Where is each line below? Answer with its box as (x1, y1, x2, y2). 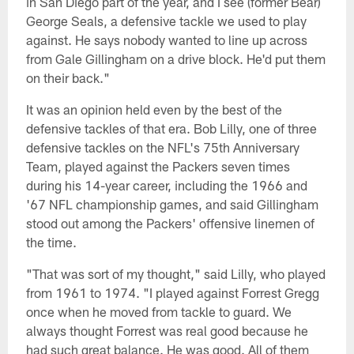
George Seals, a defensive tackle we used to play (25, 13, 307, 29)
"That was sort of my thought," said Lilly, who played (25, 265, 326, 282)
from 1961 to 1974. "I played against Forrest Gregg (25, 284, 319, 301)
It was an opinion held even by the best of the (25, 101, 282, 118)
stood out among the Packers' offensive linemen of (25, 215, 314, 232)
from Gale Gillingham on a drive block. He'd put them (25, 51, 326, 67)
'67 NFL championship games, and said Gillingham (25, 196, 318, 213)
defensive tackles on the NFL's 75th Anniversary (25, 139, 299, 156)
